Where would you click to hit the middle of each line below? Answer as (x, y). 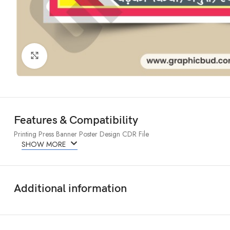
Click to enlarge (72, 56)
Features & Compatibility (76, 120)
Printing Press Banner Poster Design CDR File (81, 134)
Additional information (70, 188)
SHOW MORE (45, 144)
